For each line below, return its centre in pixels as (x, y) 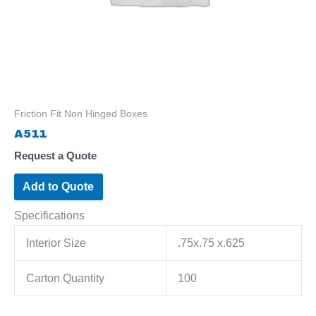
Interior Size (56, 242)
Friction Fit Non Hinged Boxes (81, 113)
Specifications (49, 215)
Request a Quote (55, 156)
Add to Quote (59, 187)
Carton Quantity (66, 278)
